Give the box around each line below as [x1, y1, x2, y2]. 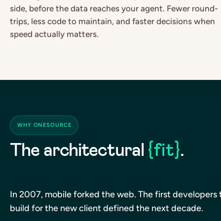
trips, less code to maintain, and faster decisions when [10, 16, 215, 26]
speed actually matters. [10, 29, 99, 39]
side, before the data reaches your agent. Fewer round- [10, 3, 218, 13]
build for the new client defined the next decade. [10, 202, 203, 214]
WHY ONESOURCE [17, 121, 72, 128]
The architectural [10, 138, 148, 161]
